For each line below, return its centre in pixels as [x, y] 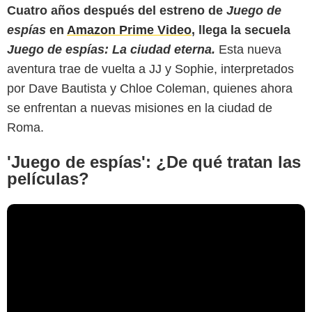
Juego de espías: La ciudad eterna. [113, 49]
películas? [48, 178]
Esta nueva [250, 49]
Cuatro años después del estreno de [117, 10]
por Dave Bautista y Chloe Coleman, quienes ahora [150, 88]
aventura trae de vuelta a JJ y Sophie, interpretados [150, 69]
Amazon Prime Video [129, 30]
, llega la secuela [241, 30]
